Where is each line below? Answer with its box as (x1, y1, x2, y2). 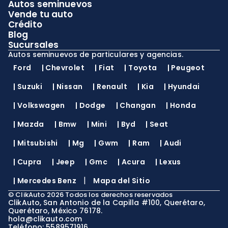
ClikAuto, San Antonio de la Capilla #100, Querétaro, (8, 197, 205, 208)
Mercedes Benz (17, 176, 77, 186)
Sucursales (8, 39, 59, 51)
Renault (97, 81, 128, 92)
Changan (120, 100, 156, 110)
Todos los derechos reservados (65, 190, 173, 199)
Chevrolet (45, 63, 85, 73)
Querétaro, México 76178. (8, 206, 103, 216)
